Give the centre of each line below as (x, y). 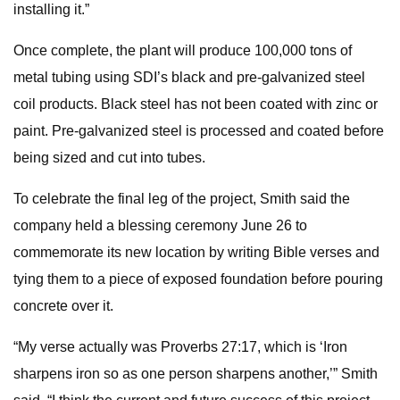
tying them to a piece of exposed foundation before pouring (198, 279)
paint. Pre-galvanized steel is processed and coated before (199, 131)
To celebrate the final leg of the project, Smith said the (182, 199)
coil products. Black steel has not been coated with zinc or (196, 104)
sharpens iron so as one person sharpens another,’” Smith (196, 374)
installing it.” (51, 9)
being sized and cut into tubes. (109, 158)
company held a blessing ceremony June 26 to (160, 225)
